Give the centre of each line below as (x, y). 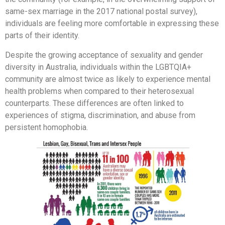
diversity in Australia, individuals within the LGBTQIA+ (98, 67)
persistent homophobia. (46, 128)
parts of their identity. (42, 36)
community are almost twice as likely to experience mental (108, 79)
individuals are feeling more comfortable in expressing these (112, 24)
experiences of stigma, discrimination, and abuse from (100, 116)
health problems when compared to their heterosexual (99, 91)
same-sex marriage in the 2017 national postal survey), (101, 12)
